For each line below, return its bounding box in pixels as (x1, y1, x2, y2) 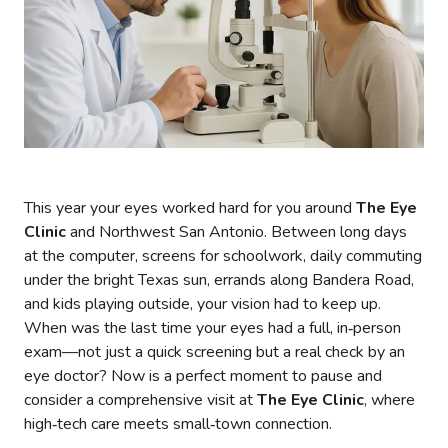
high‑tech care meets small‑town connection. (24, 412, 336, 435)
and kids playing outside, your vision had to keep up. (24, 292, 381, 315)
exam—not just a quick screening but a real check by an (24, 340, 405, 363)
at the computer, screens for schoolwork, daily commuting (24, 244, 422, 267)
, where (364, 388, 415, 411)
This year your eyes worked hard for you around (24, 196, 356, 219)
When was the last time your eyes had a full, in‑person (24, 316, 401, 339)
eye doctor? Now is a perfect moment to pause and (24, 364, 382, 387)
